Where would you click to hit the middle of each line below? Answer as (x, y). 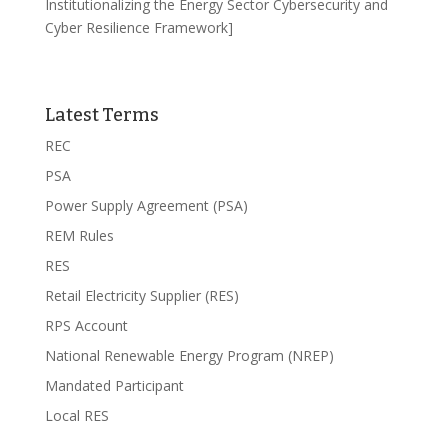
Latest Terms (101, 115)
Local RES (76, 415)
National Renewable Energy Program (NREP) (189, 355)
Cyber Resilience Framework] (138, 27)
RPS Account (86, 325)
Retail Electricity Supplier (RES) (141, 295)
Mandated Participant (114, 385)
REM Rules (79, 235)
